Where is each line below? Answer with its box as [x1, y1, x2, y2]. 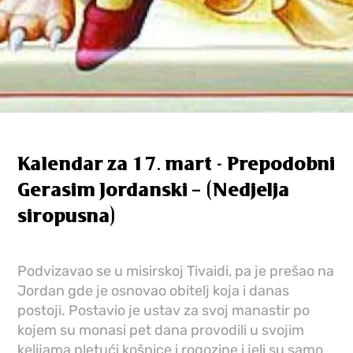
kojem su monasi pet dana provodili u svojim [17, 321, 305, 339]
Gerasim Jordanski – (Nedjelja [17, 180, 290, 200]
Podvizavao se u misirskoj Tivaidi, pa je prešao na [17, 262, 335, 280]
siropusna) [17, 206, 117, 226]
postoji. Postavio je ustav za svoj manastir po [17, 301, 310, 319]
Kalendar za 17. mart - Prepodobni [17, 154, 336, 174]
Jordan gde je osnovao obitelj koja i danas [17, 281, 290, 299]
